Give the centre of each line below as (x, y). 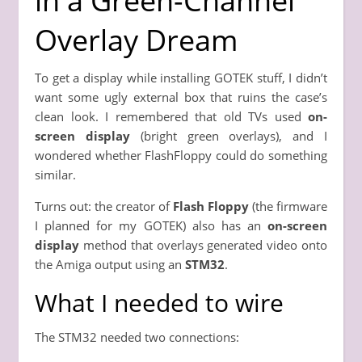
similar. (55, 174)
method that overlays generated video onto (203, 244)
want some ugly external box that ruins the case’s (181, 97)
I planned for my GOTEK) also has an (151, 225)
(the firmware (288, 206)
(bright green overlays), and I (229, 135)
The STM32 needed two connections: (137, 337)
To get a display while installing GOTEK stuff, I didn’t (181, 77)
